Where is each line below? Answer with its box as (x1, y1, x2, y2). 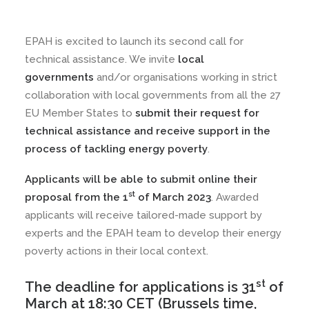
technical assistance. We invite (25, 53, 178, 66)
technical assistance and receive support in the (25, 125, 270, 137)
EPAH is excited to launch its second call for (25, 35, 243, 48)
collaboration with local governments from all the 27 (25, 89, 281, 101)
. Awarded (211, 191, 259, 203)
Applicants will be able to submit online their (25, 173, 257, 186)
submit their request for (135, 107, 259, 119)
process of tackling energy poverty (25, 143, 208, 155)
